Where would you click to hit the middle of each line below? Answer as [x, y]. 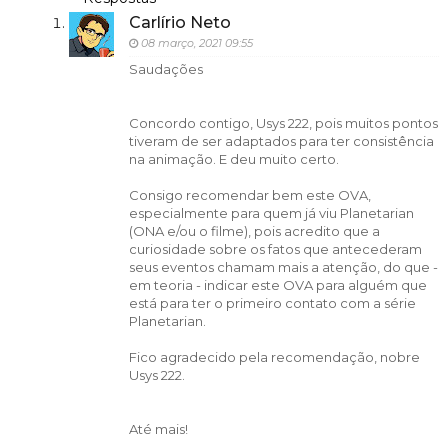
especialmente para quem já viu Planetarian [271, 212]
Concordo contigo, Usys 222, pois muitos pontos [283, 122]
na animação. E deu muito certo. [233, 158]
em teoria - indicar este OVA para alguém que [277, 284]
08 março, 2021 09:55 [196, 42]
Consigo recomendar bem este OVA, [249, 194]
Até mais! [158, 428]
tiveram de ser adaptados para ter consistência [281, 140]
